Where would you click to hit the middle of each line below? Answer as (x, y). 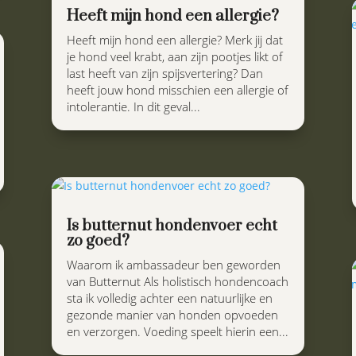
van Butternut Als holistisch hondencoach (177, 281)
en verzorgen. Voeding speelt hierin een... (177, 331)
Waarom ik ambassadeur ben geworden (173, 264)
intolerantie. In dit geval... (133, 106)
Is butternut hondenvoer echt (172, 226)
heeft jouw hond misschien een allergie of (177, 89)
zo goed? (98, 241)
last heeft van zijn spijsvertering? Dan (164, 73)
